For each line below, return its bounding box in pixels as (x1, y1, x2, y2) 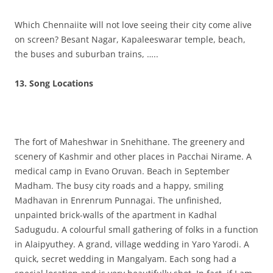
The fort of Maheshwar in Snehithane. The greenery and (15, 136, 245, 147)
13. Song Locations (15, 77, 93, 89)
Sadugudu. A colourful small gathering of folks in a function (15, 224, 258, 235)
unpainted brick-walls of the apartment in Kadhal (15, 209, 217, 221)
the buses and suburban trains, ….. (15, 48, 158, 60)
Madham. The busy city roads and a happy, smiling (15, 180, 224, 191)
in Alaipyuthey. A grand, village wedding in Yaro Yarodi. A (15, 238, 249, 250)
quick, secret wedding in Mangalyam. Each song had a (15, 253, 236, 264)
